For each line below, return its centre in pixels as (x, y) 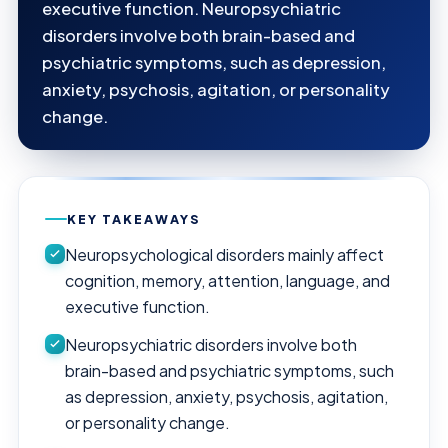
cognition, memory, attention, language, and (227, 280)
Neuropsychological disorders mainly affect (224, 254)
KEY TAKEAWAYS (133, 218)
